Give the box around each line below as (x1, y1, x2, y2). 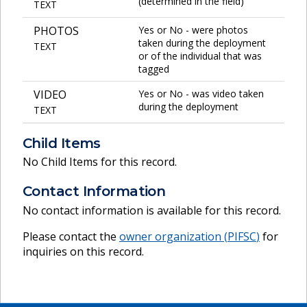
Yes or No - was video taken (138, 86, 264, 100)
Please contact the (23, 228, 119, 244)
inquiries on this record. (23, 243, 144, 259)
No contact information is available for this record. (23, 202, 281, 218)
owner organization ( (119, 228, 228, 244)
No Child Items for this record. (23, 154, 177, 170)
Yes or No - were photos (138, 23, 248, 36)
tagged (138, 62, 169, 75)
